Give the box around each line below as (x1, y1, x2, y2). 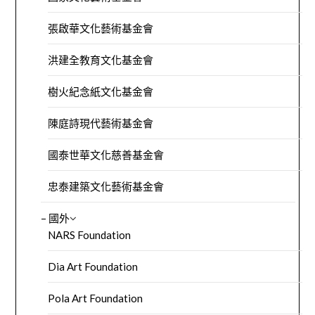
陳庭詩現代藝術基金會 (48, 117, 154, 130)
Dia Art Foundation (48, 260, 139, 274)
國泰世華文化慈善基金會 (48, 148, 165, 162)
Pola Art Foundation (48, 292, 143, 305)
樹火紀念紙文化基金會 (48, 85, 154, 98)
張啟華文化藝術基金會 (48, 22, 154, 35)
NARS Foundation (48, 229, 131, 242)
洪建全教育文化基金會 (48, 53, 154, 67)
